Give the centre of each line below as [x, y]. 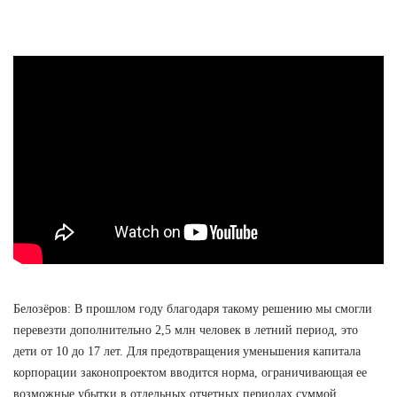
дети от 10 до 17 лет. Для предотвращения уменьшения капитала [187, 351]
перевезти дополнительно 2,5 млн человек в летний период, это [186, 330]
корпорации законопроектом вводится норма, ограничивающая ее [190, 372]
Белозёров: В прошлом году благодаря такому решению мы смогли [193, 308]
